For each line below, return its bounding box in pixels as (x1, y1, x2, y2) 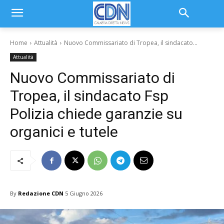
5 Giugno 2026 (65, 189, 102, 197)
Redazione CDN (18, 189, 63, 197)
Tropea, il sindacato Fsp (10, 87, 168, 104)
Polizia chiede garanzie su (10, 105, 182, 122)
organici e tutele (10, 123, 118, 140)
